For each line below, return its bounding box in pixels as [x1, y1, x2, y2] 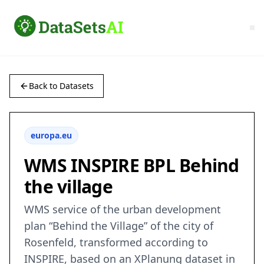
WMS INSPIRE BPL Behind [24, 153, 239, 178]
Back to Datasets [29, 80, 94, 92]
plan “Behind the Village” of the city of [24, 219, 213, 233]
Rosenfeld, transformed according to [24, 235, 208, 250]
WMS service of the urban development [24, 202, 221, 217]
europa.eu [31, 130, 72, 141]
